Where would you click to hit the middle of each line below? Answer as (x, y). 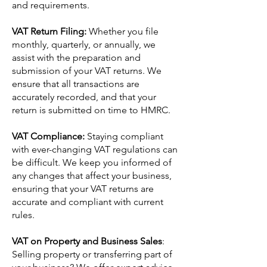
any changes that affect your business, (92, 176)
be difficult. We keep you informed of (92, 162)
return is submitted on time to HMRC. (91, 110)
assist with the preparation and (76, 58)
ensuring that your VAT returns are (83, 189)
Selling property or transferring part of (92, 254)
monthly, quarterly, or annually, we (84, 44)
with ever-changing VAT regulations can (95, 149)
